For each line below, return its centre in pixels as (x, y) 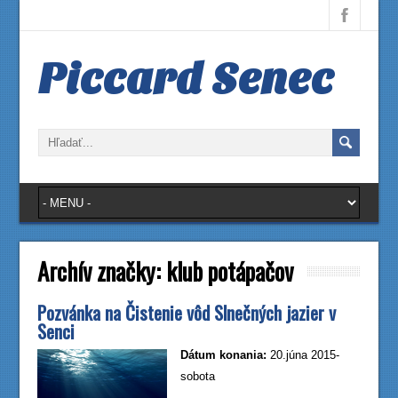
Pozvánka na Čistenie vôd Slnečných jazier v (187, 312)
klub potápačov (230, 271)
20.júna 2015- (302, 355)
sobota (197, 376)
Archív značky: (102, 271)
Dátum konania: (223, 355)
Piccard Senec (186, 79)
